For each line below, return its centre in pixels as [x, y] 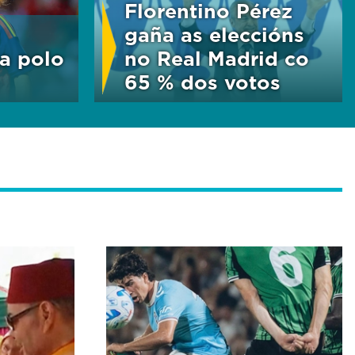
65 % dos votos [202, 82]
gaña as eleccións [214, 35]
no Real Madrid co [216, 59]
